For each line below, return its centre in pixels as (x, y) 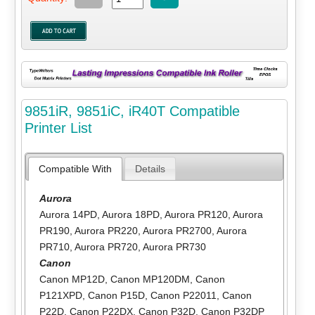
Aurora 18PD (130, 214)
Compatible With (75, 168)
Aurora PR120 (196, 214)
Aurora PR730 (174, 246)
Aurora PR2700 (177, 230)
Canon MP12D (72, 279)
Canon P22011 (183, 295)
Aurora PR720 (106, 246)
